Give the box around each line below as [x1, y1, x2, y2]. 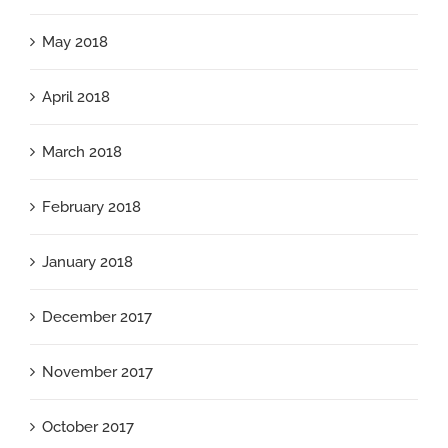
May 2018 [42, 33, 108, 52]
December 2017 [42, 308, 152, 327]
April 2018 [42, 88, 110, 107]
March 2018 [42, 143, 122, 162]
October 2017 [42, 418, 134, 437]
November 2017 [42, 363, 153, 382]
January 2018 [42, 253, 133, 272]
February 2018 [42, 198, 141, 217]
